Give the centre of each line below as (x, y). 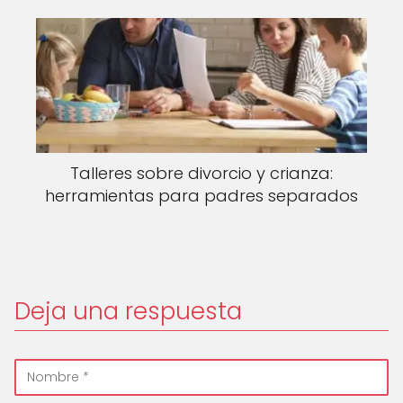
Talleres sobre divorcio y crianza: (201, 173)
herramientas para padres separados (201, 195)
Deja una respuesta (128, 311)
